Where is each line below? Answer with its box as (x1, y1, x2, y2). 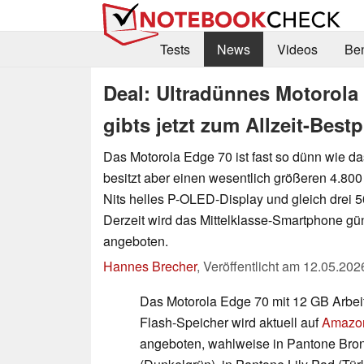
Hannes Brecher (103, 256, 197, 275)
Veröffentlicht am (203, 256, 303, 275)
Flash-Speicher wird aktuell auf (140, 312, 322, 331)
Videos (276, 40, 318, 59)
